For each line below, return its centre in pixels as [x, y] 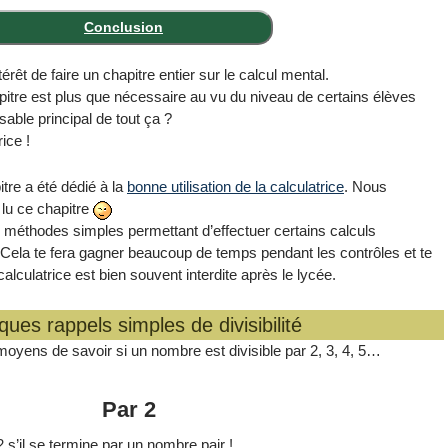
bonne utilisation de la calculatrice [235, 186]
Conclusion [123, 27]
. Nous [365, 186]
